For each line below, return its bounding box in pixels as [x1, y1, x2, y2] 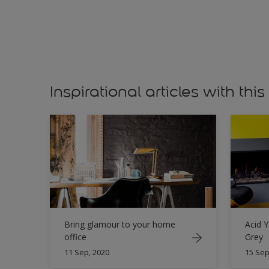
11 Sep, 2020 [64, 246, 109, 258]
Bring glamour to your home [64, 218, 175, 230]
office [64, 231, 86, 243]
